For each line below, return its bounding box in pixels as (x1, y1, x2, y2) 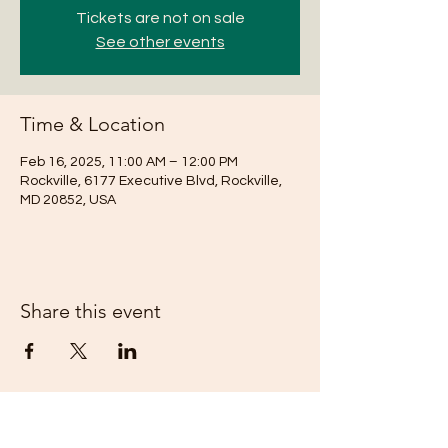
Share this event (20, 299, 161, 323)
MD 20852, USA (20, 193, 116, 207)
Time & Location (20, 112, 165, 136)
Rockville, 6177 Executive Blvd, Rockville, (20, 174, 282, 188)
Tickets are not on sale (75, 10, 245, 26)
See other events (95, 34, 225, 50)
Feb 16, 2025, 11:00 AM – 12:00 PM (20, 155, 238, 169)
